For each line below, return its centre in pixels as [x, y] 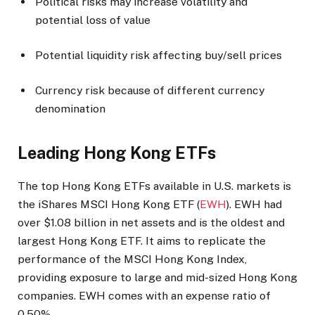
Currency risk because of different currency [150, 90]
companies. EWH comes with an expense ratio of [144, 296]
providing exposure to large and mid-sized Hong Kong [157, 278]
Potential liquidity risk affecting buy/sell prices [159, 55]
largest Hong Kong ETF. [80, 241]
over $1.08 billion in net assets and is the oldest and [151, 223]
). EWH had [254, 205]
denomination [70, 108]
